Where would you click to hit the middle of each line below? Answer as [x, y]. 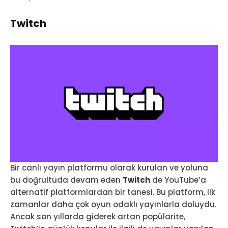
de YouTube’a [178, 180]
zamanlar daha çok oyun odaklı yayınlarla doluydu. [113, 204]
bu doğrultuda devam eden [66, 180]
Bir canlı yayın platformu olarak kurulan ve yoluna [109, 167]
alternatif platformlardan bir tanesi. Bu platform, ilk [113, 192]
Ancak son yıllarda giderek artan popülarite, [98, 216]
